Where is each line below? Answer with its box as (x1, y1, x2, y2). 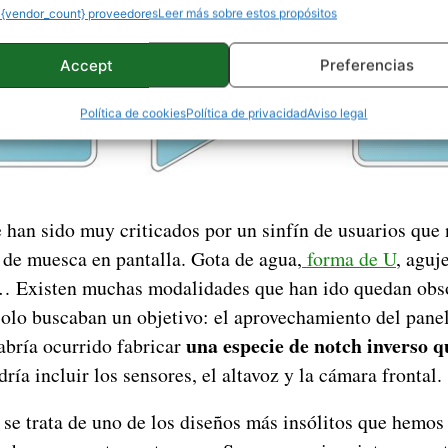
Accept (60, 55, 114, 74)
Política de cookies (80, 105, 187, 121)
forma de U (302, 244, 396, 272)
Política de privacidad (186, 105, 308, 121)
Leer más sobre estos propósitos (158, 5, 337, 21)
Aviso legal (307, 105, 368, 121)
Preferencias (319, 55, 414, 74)
